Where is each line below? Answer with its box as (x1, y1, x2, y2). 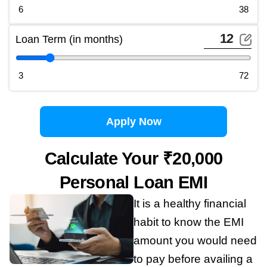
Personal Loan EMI (59, 172, 208, 192)
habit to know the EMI (133, 215, 244, 228)
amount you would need (133, 234, 257, 247)
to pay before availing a (133, 252, 253, 265)
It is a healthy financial (133, 197, 246, 210)
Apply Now (105, 115, 162, 128)
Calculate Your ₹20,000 (44, 148, 223, 168)
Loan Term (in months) (15, 33, 123, 46)
